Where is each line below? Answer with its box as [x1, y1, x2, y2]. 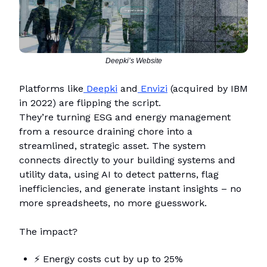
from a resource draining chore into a [19, 126, 193, 138]
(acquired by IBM [167, 83, 248, 95]
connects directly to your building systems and [19, 154, 235, 166]
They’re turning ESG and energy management [19, 111, 231, 123]
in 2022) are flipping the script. [19, 97, 161, 109]
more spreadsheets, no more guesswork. [19, 197, 207, 209]
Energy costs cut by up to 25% [43, 253, 183, 265]
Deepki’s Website [105, 57, 162, 66]
